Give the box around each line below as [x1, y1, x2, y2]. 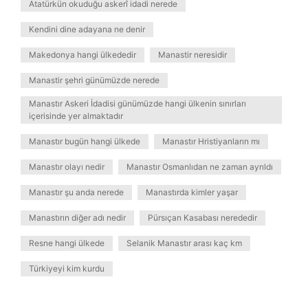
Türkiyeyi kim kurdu [29, 263, 104, 274]
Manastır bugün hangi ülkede [29, 136, 140, 146]
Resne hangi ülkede [29, 238, 104, 248]
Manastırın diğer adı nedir [29, 212, 126, 223]
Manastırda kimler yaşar [146, 187, 238, 197]
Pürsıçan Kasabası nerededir [148, 212, 257, 223]
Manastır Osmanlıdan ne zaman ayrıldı [126, 162, 273, 172]
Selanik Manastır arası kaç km [126, 238, 242, 248]
